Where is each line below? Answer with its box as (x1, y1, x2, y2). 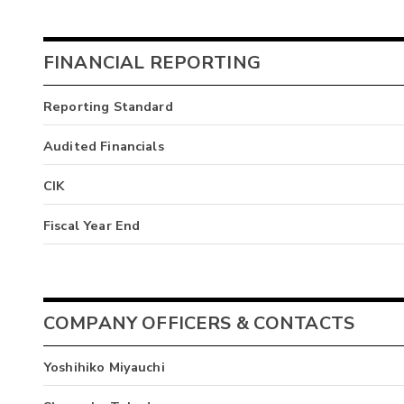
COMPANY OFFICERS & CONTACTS (43, 311, 355, 336)
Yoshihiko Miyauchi (43, 358, 165, 377)
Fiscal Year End (43, 216, 141, 234)
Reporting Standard (43, 96, 173, 115)
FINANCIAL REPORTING (43, 50, 261, 75)
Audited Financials (43, 136, 164, 155)
